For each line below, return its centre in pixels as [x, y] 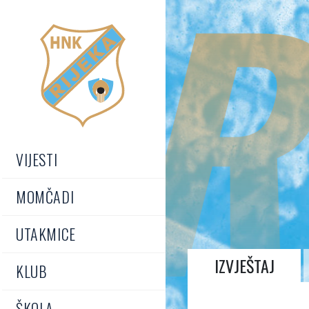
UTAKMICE [46, 234]
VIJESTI [37, 159]
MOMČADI [45, 197]
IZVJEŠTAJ [244, 266]
